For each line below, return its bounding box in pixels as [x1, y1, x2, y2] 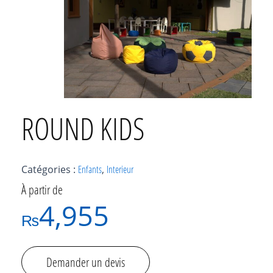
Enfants [78, 163, 102, 176]
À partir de [21, 182, 63, 198]
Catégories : [21, 163, 78, 177]
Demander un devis [46, 254, 125, 271]
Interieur [107, 163, 133, 176]
